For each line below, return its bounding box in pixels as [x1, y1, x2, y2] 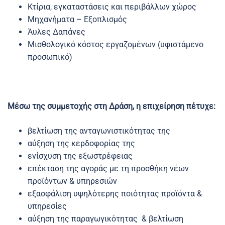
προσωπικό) [28, 52, 72, 62]
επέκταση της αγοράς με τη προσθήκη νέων [28, 164, 189, 173]
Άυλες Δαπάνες [28, 27, 85, 37]
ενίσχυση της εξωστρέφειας [28, 151, 133, 161]
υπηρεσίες [28, 201, 67, 211]
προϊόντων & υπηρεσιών [28, 176, 117, 186]
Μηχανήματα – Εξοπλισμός [28, 15, 127, 24]
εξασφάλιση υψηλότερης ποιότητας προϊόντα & [28, 189, 202, 198]
